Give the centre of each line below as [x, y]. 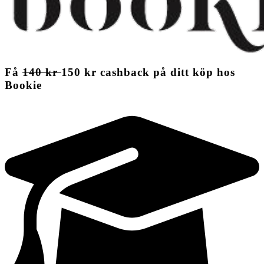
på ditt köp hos [194, 72]
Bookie [23, 85]
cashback [125, 72]
